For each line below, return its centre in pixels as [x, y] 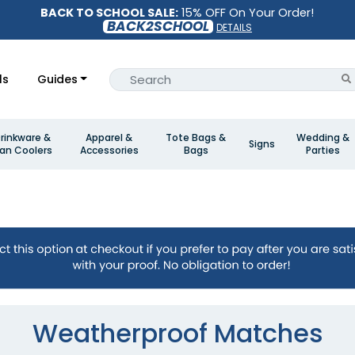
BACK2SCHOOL [158, 26]
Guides [57, 79]
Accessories [109, 150]
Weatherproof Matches [177, 334]
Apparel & [109, 137]
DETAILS [234, 27]
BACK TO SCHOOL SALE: [110, 12]
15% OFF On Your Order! [246, 12]
